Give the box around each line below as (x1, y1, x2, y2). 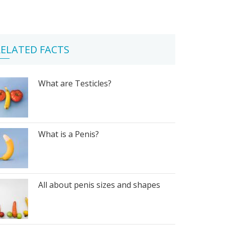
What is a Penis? (38, 129, 99, 140)
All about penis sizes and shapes (38, 179, 160, 190)
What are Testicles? (38, 78, 111, 89)
